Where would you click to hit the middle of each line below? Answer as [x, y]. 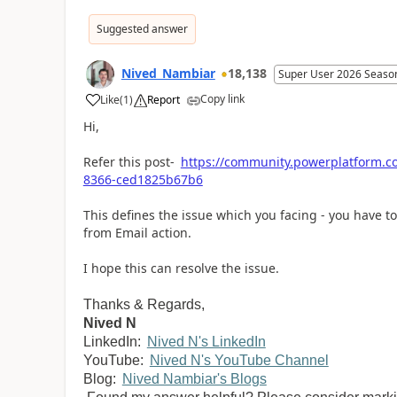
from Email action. [137, 233]
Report [163, 100]
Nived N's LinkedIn [206, 342]
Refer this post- [130, 162]
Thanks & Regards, [144, 305]
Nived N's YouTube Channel [239, 361]
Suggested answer [142, 29]
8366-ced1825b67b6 [143, 180]
